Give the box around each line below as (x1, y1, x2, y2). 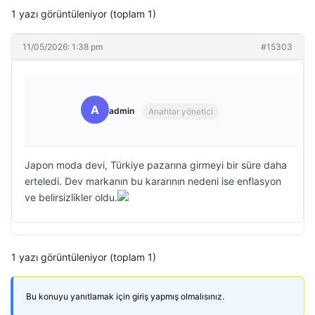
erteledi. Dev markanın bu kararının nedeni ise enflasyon (25, 175, 281, 187)
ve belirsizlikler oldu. (25, 191, 117, 203)
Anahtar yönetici (148, 105, 213, 117)
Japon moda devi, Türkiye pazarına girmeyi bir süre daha (25, 159, 287, 171)
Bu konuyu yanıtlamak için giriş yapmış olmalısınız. (26, 291, 224, 302)
